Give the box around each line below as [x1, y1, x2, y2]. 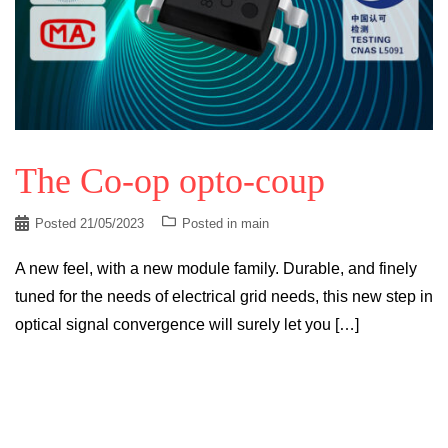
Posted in [182, 215, 241, 231]
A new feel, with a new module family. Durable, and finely [15, 259, 417, 277]
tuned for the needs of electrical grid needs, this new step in [15, 287, 433, 305]
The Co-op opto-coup [15, 160, 325, 201]
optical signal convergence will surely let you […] [15, 315, 359, 333]
